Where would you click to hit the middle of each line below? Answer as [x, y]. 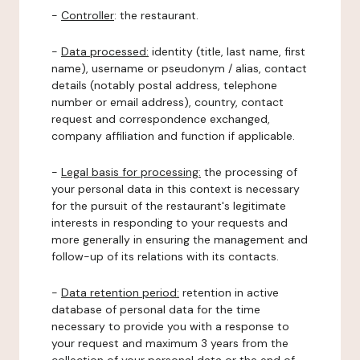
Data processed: [105, 51]
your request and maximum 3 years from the [170, 343]
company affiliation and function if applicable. [173, 136]
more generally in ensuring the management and [180, 239]
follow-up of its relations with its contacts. [165, 256]
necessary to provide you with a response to [170, 326]
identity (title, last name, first [227, 51]
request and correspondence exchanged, [161, 119]
